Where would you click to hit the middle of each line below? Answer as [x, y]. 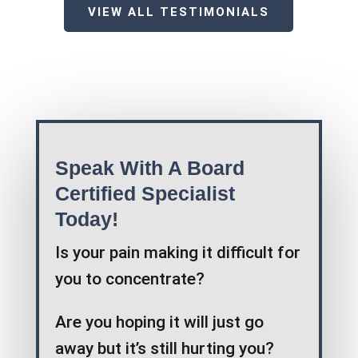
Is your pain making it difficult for [177, 253]
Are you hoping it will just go [159, 322]
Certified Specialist [145, 194]
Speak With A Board [149, 168]
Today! [86, 219]
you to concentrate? [129, 279]
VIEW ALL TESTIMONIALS [179, 12]
